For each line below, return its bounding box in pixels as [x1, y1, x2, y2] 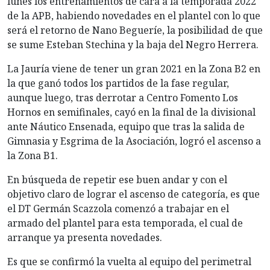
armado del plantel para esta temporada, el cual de [7, 216, 243, 230]
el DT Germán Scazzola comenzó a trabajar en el [7, 202, 229, 216]
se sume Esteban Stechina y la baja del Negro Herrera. [7, 38, 259, 52]
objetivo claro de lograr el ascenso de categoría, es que [7, 187, 260, 201]
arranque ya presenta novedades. [7, 231, 162, 245]
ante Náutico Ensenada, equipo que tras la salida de [7, 120, 245, 134]
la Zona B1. [7, 149, 58, 163]
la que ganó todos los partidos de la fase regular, [7, 77, 229, 90]
